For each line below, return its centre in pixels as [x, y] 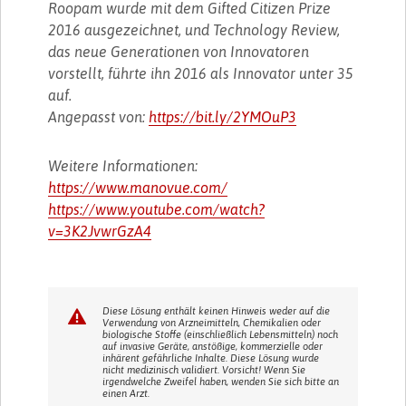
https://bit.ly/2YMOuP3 [223, 116]
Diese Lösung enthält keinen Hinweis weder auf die [217, 310]
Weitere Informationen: [123, 165]
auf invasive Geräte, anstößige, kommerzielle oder [213, 346]
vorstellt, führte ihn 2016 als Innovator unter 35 [201, 73]
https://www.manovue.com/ [138, 187]
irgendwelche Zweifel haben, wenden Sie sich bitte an [221, 381]
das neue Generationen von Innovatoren [179, 51]
